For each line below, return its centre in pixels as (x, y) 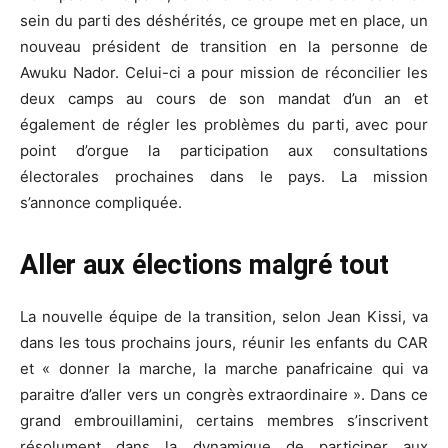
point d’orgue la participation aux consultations (224, 151)
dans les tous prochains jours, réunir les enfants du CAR (224, 343)
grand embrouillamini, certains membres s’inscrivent (224, 421)
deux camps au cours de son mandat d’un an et (224, 99)
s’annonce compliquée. (101, 203)
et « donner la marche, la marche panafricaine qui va (224, 369)
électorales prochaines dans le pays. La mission (224, 177)
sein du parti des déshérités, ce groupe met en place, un (224, 21)
